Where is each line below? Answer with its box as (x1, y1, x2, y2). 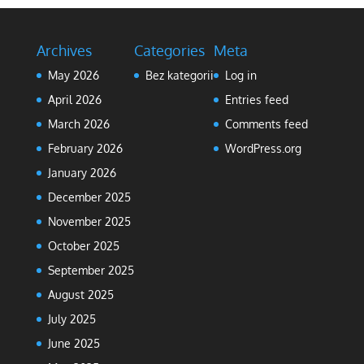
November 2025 (47, 214, 131, 228)
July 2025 (47, 311, 96, 326)
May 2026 (47, 67, 99, 82)
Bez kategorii (145, 67, 214, 82)
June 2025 (47, 336, 100, 350)
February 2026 (47, 141, 123, 155)
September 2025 (47, 262, 134, 277)
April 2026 (47, 92, 102, 106)
